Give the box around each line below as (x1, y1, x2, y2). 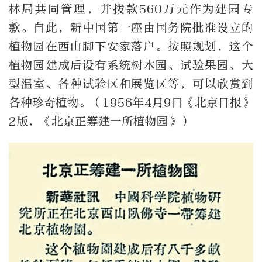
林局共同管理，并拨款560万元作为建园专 (9, 2, 253, 16)
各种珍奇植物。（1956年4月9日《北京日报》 (9, 96, 253, 110)
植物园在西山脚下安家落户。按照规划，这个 (9, 40, 253, 54)
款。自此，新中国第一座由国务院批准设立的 (9, 21, 253, 35)
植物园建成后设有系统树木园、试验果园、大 (9, 58, 253, 73)
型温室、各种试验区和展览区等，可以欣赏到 (9, 77, 253, 91)
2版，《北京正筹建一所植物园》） (9, 115, 192, 129)
